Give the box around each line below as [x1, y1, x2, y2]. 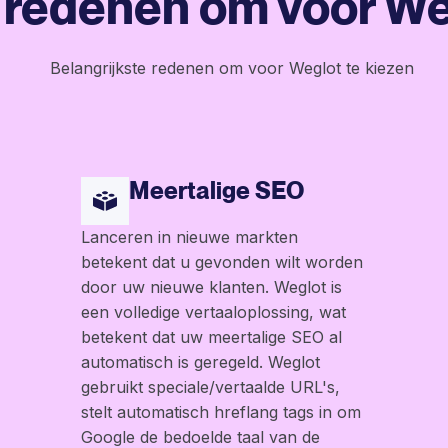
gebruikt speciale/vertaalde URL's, [81, 377, 341, 398]
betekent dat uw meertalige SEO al [81, 327, 343, 348]
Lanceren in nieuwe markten [81, 227, 299, 248]
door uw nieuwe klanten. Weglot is [81, 277, 343, 298]
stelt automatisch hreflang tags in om [81, 402, 362, 423]
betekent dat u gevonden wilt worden [81, 252, 364, 273]
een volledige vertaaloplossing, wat [81, 302, 347, 323]
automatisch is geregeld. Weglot [81, 352, 321, 373]
